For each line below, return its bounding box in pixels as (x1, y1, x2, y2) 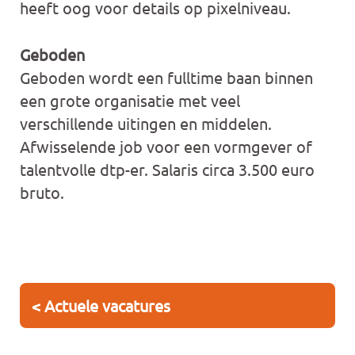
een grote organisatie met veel (20, 90, 241, 110)
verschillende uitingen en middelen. (20, 113, 273, 133)
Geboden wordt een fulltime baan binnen (20, 67, 314, 87)
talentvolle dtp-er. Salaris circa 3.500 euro (20, 159, 315, 179)
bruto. (20, 182, 65, 202)
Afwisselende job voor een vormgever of (20, 136, 313, 156)
